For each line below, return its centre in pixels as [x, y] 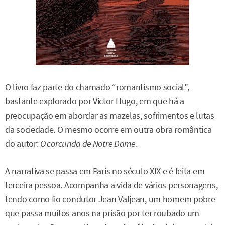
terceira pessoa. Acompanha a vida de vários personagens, [111, 185]
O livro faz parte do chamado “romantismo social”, [97, 88]
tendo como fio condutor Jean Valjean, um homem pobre [110, 199]
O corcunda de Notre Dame [88, 144]
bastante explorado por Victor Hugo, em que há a [95, 102]
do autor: [23, 144]
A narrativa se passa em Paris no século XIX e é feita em [105, 171]
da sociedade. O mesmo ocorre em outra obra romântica [108, 130]
